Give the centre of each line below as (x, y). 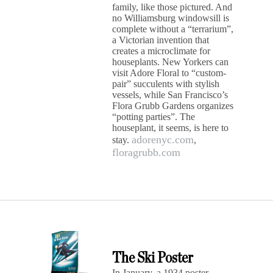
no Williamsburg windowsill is (171, 18)
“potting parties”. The (154, 117)
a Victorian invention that (161, 40)
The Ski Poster (153, 258)
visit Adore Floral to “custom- (169, 73)
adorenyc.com (163, 140)
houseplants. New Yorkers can (171, 62)
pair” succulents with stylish (166, 84)
